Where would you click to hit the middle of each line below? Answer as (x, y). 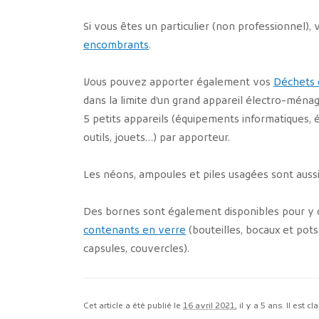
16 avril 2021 (209, 307)
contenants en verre (135, 231)
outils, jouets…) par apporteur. (157, 139)
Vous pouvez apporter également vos (178, 83)
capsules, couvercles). (136, 250)
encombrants (116, 46)
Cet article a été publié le (133, 307)
